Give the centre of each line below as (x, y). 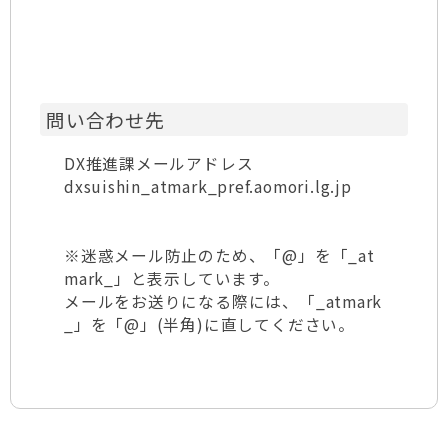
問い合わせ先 (105, 119)
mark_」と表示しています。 (172, 278)
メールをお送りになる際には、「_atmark (223, 301)
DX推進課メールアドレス (159, 163)
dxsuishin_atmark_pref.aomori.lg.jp (208, 186)
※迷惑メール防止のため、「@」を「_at (219, 255)
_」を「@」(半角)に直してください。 (209, 324)
